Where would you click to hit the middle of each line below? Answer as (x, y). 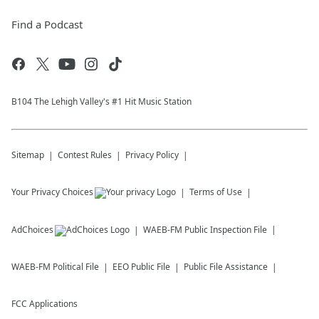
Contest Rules (85, 155)
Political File (76, 267)
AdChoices (32, 230)
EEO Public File (141, 267)
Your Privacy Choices (52, 192)
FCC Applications (45, 304)
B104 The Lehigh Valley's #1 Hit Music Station (101, 101)
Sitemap (28, 155)
